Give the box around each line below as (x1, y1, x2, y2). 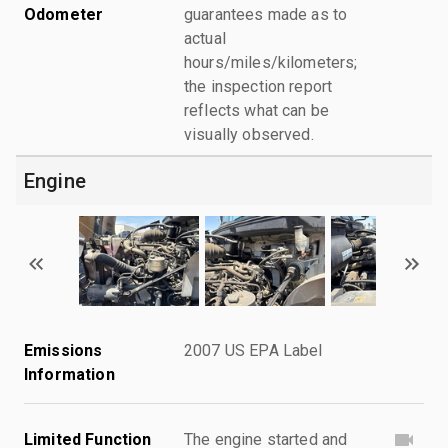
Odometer (24, 4, 104, 24)
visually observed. (184, 124, 314, 144)
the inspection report (184, 76, 333, 96)
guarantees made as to (184, 4, 348, 24)
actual (184, 28, 226, 48)
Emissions (24, 340, 103, 360)
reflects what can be (184, 100, 330, 120)
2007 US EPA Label (184, 340, 323, 360)
